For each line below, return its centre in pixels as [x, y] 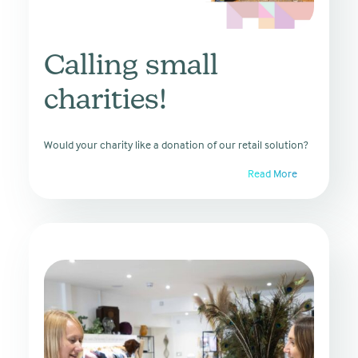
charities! [105, 101]
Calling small [131, 67]
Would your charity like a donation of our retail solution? [176, 144]
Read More [274, 173]
